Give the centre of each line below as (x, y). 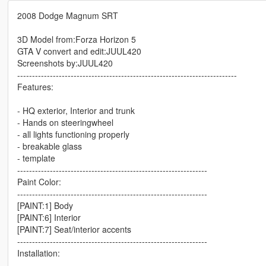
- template (36, 158)
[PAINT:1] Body (45, 206)
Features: (35, 87)
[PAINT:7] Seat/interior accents (74, 229)
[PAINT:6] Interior (49, 218)
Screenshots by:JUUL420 (65, 63)
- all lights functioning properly (73, 134)
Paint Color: (39, 182)
